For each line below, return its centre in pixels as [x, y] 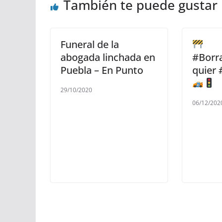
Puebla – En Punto [102, 70]
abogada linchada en [108, 57]
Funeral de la [90, 45]
